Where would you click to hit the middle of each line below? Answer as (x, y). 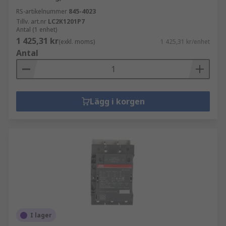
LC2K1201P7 (66, 21)
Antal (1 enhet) (37, 30)
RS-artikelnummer (42, 11)
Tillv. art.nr (31, 21)
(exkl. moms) (77, 42)
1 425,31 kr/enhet (185, 42)
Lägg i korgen (117, 101)
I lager (41, 215)
